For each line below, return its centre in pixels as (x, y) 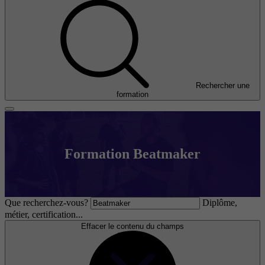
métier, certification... (44, 215)
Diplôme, (220, 203)
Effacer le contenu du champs (132, 227)
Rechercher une (222, 86)
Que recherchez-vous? (46, 203)
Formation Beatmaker (132, 154)
